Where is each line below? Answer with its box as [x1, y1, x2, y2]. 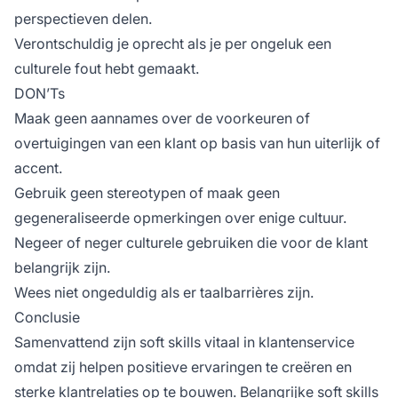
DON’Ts [14, 84, 65, 103]
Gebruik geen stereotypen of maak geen [14, 184, 280, 203]
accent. [14, 159, 62, 178]
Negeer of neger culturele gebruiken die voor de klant [14, 234, 368, 252]
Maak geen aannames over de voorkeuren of [14, 109, 310, 128]
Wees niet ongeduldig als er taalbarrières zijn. [14, 283, 314, 302]
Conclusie [14, 308, 80, 327]
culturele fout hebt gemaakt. [14, 60, 199, 78]
